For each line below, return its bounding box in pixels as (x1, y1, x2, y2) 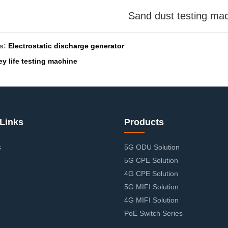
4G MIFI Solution (124, 196, 179, 205)
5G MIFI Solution (124, 183, 179, 191)
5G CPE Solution (124, 156, 178, 165)
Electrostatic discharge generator (8, 42, 124, 50)
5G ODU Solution (124, 143, 180, 152)
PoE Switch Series (124, 209, 183, 218)
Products (124, 117, 164, 128)
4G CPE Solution (124, 169, 178, 178)
